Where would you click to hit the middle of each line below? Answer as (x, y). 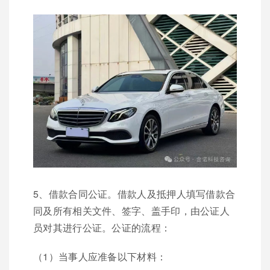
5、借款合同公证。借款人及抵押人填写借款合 (134, 193)
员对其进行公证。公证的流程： (102, 227)
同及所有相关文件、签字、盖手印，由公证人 (131, 210)
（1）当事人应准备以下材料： (100, 256)
